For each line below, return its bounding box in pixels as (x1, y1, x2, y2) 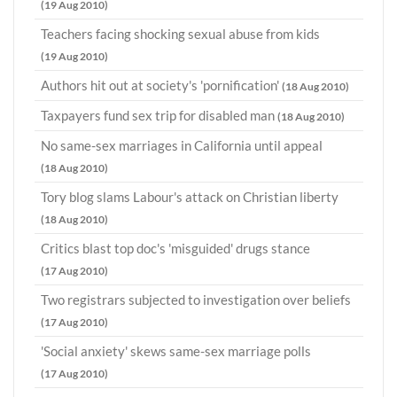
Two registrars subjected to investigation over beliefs (41, 292, 351, 308)
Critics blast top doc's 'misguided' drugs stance (41, 240, 310, 257)
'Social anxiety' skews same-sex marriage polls (41, 343, 311, 360)
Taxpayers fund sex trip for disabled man (41, 107, 277, 124)
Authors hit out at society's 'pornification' (41, 77, 282, 94)
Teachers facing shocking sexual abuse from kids (41, 26, 320, 43)
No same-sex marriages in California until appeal (41, 137, 323, 154)
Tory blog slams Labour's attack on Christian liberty (41, 189, 339, 206)
